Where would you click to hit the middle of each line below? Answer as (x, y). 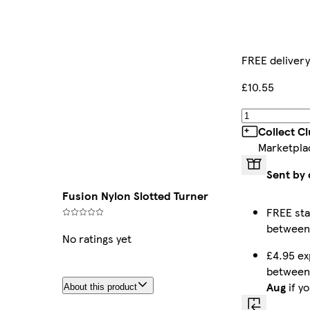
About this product (100, 287)
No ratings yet (97, 239)
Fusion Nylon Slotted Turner (135, 196)
